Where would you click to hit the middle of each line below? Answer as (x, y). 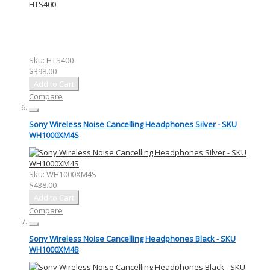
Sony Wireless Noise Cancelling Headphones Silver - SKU (133, 124)
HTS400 (60, 60)
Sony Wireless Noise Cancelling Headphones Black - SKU (132, 238)
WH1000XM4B (54, 249)
